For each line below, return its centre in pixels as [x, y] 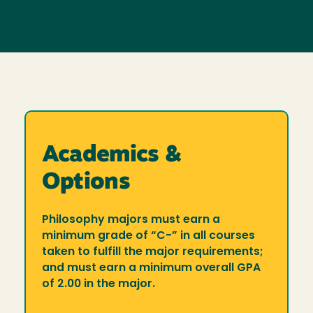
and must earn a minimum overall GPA [151, 269]
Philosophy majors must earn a [131, 220]
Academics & [112, 156]
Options [86, 183]
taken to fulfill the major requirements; [152, 253]
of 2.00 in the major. [98, 285]
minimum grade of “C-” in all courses [148, 236]
